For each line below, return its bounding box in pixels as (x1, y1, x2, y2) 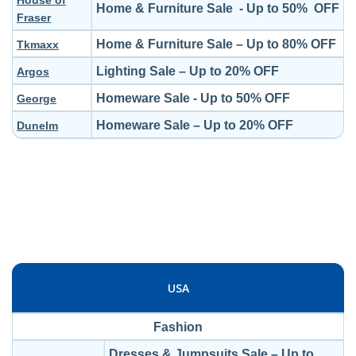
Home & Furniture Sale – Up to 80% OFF (96, 37, 336, 51)
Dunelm (17, 119, 58, 132)
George (17, 92, 56, 105)
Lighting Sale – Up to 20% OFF (96, 64, 279, 78)
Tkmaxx (17, 38, 59, 51)
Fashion (153, 320, 203, 334)
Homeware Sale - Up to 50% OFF (96, 91, 290, 105)
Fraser (17, 11, 51, 24)
